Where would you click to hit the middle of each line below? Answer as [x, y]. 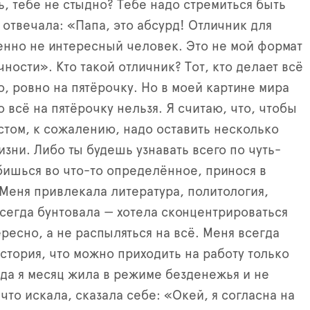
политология [226, 192]
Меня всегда [241, 233]
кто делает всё [258, 67]
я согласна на [252, 295]
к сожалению [74, 129]
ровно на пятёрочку [73, 88]
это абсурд [147, 26]
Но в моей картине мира [215, 88]
